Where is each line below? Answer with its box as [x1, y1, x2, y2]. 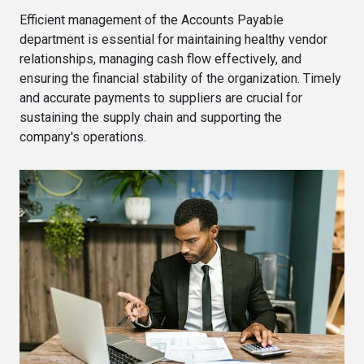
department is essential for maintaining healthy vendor [19, 32, 327, 47]
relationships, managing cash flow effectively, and [19, 51, 301, 67]
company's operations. [19, 129, 146, 145]
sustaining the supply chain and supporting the [19, 110, 282, 125]
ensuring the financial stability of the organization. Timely [19, 71, 341, 86]
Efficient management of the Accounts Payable [19, 12, 284, 28]
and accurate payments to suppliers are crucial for [19, 90, 302, 106]
